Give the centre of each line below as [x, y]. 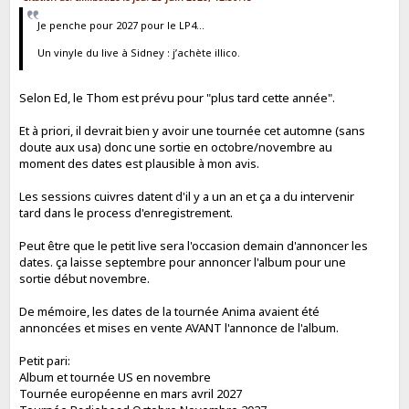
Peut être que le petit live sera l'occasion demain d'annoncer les [194, 246]
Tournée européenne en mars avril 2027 [131, 393]
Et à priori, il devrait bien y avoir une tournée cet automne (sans [193, 131]
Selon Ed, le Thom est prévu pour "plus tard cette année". [178, 98]
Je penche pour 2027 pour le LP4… [121, 25]
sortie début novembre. [85, 278]
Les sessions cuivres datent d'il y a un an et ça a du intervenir [187, 196]
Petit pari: [45, 361]
